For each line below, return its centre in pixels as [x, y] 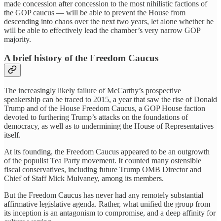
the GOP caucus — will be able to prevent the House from [95, 12]
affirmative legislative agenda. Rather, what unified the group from [107, 204]
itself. [12, 135]
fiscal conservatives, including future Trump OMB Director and [103, 169]
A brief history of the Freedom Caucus [81, 58]
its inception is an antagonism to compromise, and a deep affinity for [110, 213]
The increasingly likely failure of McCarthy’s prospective [92, 90]
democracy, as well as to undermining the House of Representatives [109, 126]
